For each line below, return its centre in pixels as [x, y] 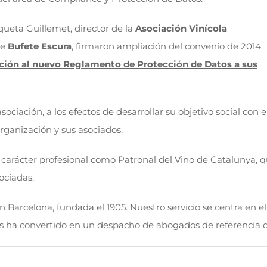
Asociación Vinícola [181, 28]
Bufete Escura [40, 46]
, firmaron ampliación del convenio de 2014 [166, 46]
